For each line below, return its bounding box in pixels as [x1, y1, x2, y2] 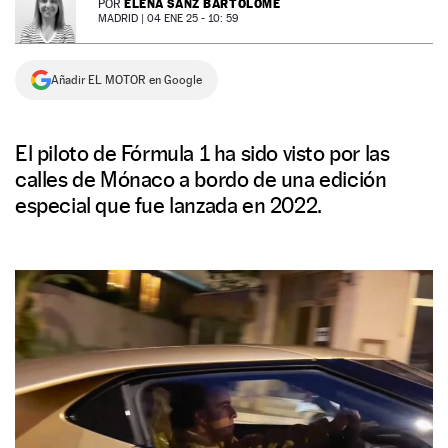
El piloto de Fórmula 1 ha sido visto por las [15, 140, 390, 166]
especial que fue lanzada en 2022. [15, 192, 322, 218]
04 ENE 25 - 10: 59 [147, 12, 238, 25]
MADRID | [98, 12, 147, 25]
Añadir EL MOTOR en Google [51, 73, 202, 87]
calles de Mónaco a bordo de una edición [15, 166, 387, 192]
